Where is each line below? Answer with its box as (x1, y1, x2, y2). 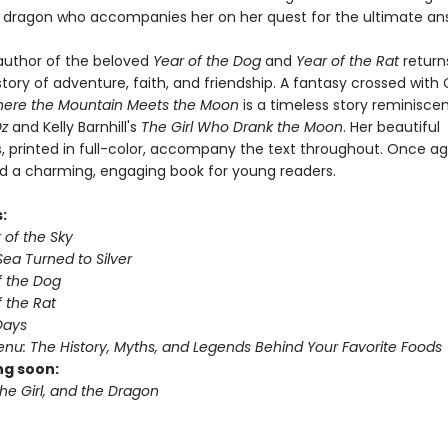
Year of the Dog (152, 51, 265, 71)
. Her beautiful (342, 117, 440, 137)
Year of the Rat (295, 51, 403, 71)
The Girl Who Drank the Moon (140, 117, 343, 137)
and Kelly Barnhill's (11, 117, 141, 137)
